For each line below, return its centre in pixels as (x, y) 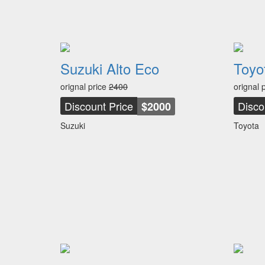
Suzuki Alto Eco (110, 68)
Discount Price (99, 106)
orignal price (85, 86)
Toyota (246, 125)
